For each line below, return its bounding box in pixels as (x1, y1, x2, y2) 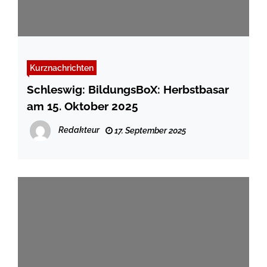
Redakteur (58, 125, 100, 135)
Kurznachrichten (30, 63, 94, 73)
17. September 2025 (113, 126, 186, 136)
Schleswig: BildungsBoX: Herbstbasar (27, 83, 229, 97)
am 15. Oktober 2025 (27, 100, 138, 113)
